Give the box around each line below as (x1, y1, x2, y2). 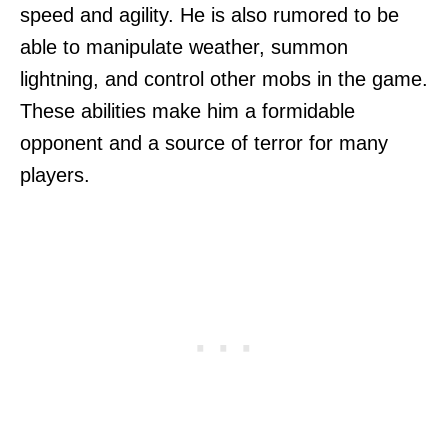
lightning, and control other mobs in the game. (20, 68, 428, 91)
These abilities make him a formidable (20, 100, 355, 123)
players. (20, 164, 90, 187)
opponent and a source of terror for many (20, 132, 388, 155)
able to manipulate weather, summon (20, 36, 348, 59)
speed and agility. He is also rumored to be (20, 4, 399, 27)
